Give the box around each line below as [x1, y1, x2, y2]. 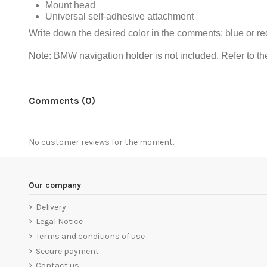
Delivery [35, 201, 66, 212]
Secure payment [35, 246, 99, 256]
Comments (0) [28, 94, 95, 106]
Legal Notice [35, 216, 83, 227]
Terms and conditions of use [35, 231, 145, 242]
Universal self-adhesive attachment [45, 11, 194, 22]
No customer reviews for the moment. [28, 136, 174, 147]
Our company [28, 179, 81, 190]
